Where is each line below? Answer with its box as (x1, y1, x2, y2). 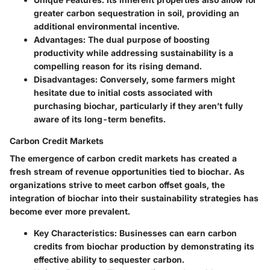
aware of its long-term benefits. (34, 114, 166, 125)
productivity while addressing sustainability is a (34, 48, 233, 58)
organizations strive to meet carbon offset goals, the (10, 180, 225, 190)
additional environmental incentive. (34, 21, 180, 32)
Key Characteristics (34, 228, 115, 239)
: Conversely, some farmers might (95, 74, 235, 85)
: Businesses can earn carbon (115, 228, 237, 239)
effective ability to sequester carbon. (34, 254, 184, 265)
